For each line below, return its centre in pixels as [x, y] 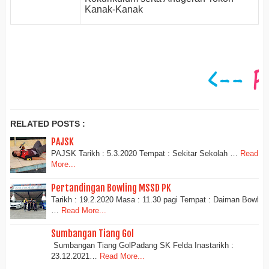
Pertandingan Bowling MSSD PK [111, 188]
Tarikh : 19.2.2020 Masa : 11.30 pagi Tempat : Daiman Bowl [155, 199]
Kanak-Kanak [114, 9]
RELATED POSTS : [48, 124]
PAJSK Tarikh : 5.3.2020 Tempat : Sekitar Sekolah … [144, 154]
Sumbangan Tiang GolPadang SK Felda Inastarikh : [142, 245]
